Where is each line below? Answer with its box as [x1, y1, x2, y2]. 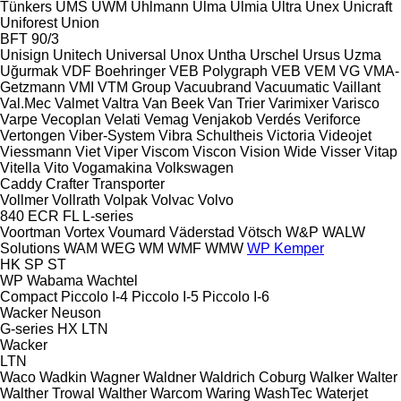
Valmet [55, 95, 98, 111]
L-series [82, 208, 133, 224]
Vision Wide [240, 143, 317, 159]
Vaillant [333, 79, 380, 95]
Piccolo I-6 [202, 288, 269, 304]
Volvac [151, 192, 194, 208]
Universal [106, 47, 166, 63]
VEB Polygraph [169, 63, 268, 79]
